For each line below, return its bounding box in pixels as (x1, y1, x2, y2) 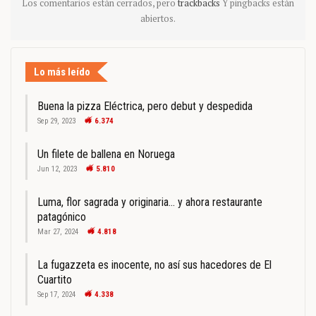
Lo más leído (34, 66, 90, 79)
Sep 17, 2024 (37, 290, 75, 300)
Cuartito (37, 273, 72, 287)
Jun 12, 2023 (37, 164, 77, 174)
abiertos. (140, 12, 176, 25)
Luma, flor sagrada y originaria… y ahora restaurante (37, 195, 262, 209)
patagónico (37, 210, 86, 224)
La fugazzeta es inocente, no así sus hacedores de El (37, 258, 272, 272)
